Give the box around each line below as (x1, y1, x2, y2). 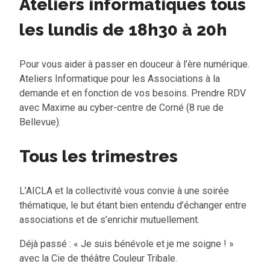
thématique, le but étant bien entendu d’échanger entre (19, 199, 246, 211)
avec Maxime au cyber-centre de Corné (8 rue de (19, 102, 224, 113)
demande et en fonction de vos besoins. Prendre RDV (19, 87, 246, 99)
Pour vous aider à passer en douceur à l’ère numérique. (19, 58, 250, 70)
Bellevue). (19, 116, 61, 128)
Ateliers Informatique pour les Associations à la (19, 73, 220, 84)
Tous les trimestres (19, 146, 178, 166)
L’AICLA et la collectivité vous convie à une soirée (19, 185, 229, 196)
